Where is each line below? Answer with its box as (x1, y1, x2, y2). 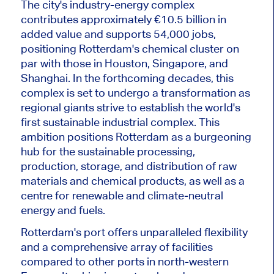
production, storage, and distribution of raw (20, 159, 237, 172)
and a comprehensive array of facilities (20, 240, 213, 253)
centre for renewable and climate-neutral (20, 188, 223, 202)
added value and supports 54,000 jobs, (20, 27, 216, 40)
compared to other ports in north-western (20, 254, 229, 268)
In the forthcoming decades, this (72, 71, 234, 84)
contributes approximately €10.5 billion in (20, 12, 226, 26)
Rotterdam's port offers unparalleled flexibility (20, 225, 248, 239)
